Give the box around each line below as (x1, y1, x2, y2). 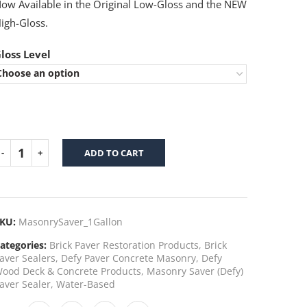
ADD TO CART (84, 147, 144, 159)
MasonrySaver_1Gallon (19, 215, 123, 228)
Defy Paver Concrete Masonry (61, 251, 197, 265)
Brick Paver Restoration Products (49, 238, 199, 251)
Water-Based (56, 278, 116, 291)
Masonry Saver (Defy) (147, 265, 244, 278)
